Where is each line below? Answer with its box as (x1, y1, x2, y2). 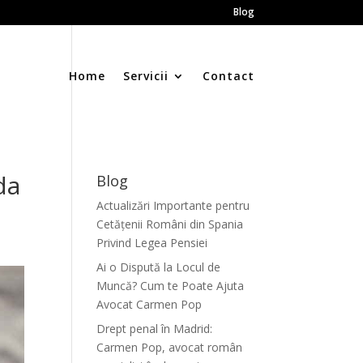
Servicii (122, 68, 169, 83)
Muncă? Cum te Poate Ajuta (96, 278, 245, 293)
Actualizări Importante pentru (96, 198, 250, 213)
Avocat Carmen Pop (96, 297, 203, 312)
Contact (202, 68, 254, 83)
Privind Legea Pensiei (96, 235, 208, 250)
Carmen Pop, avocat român (96, 340, 243, 355)
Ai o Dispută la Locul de (96, 259, 221, 275)
